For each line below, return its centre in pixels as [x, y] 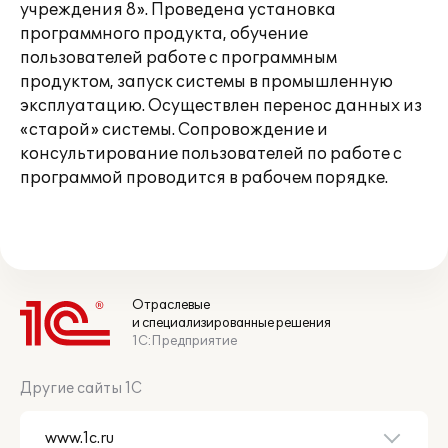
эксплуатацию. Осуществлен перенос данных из [221, 106]
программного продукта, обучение [164, 34]
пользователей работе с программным [178, 58]
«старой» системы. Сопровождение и [174, 130]
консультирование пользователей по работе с [211, 154]
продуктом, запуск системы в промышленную [206, 82]
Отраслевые [171, 305]
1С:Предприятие [184, 341]
